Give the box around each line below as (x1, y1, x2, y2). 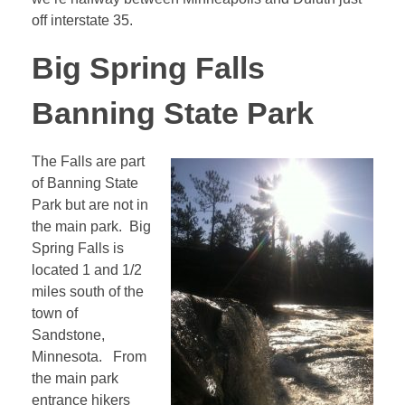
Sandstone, (32, 327, 105, 344)
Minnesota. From (32, 349, 146, 365)
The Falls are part (32, 154, 145, 170)
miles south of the (32, 284, 144, 300)
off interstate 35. (32, 12, 133, 28)
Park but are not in (32, 197, 148, 213)
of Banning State (32, 175, 138, 192)
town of (32, 306, 78, 322)
